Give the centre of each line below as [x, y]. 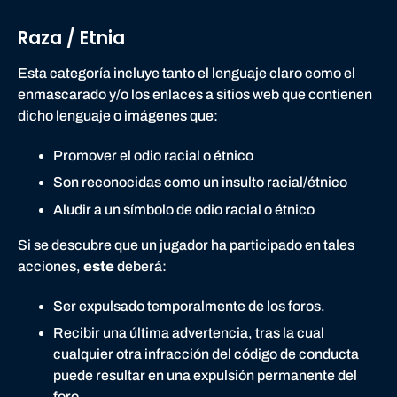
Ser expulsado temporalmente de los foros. [189, 306]
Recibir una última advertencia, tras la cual [189, 332]
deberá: [142, 266]
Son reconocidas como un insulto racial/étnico [200, 183]
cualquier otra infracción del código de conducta [206, 354]
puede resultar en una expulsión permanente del [205, 375]
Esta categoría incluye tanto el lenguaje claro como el [187, 74]
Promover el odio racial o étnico [153, 156]
